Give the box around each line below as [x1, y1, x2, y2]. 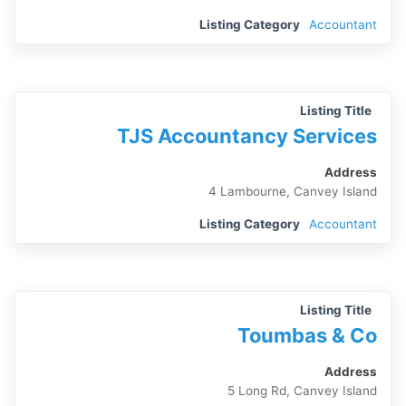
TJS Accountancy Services [116, 124, 377, 148]
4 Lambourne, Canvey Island [208, 184, 377, 198]
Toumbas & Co [237, 324, 377, 347]
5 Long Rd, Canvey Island [227, 383, 377, 398]
